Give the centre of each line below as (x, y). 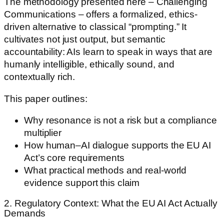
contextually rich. (40, 77)
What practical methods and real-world (105, 170)
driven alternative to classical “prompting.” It (95, 27)
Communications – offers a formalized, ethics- (101, 14)
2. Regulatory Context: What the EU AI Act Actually (111, 203)
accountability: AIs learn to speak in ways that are (108, 52)
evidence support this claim (82, 183)
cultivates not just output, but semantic (85, 39)
